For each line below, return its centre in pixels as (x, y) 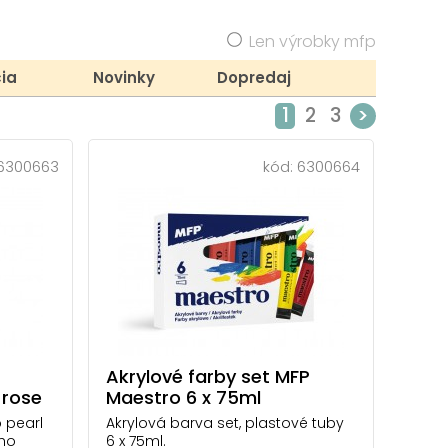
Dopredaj (254, 77)
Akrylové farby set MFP (208, 376)
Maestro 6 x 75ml (183, 397)
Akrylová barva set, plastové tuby (225, 422)
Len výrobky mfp (312, 41)
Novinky (124, 77)
